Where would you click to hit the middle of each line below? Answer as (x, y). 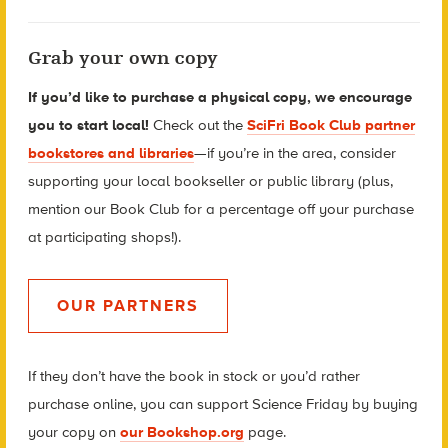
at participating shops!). (104, 236)
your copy (63, 431)
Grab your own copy (122, 57)
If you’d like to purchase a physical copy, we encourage (219, 96)
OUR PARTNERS (127, 306)
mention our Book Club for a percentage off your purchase (220, 208)
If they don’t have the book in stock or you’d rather (193, 375)
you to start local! (88, 124)
